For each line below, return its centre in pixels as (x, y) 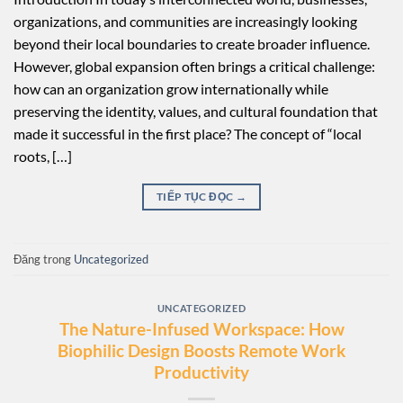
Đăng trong (44, 259)
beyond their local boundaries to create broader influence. (192, 44)
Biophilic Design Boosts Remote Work (201, 350)
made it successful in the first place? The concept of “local (188, 134)
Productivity (201, 372)
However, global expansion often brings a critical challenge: (194, 67)
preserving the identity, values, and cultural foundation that (196, 112)
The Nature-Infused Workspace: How (201, 328)
